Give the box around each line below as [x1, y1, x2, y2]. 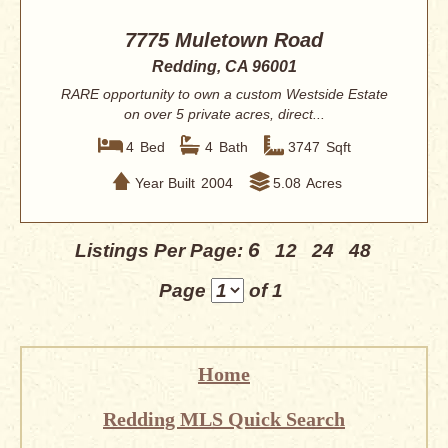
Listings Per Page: [75, 240, 248, 262]
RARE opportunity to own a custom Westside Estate [60, 86, 388, 103]
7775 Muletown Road [125, 29, 323, 52]
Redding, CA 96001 [151, 58, 297, 76]
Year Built [134, 174, 195, 191]
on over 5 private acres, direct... [123, 106, 325, 123]
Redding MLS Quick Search [103, 408, 345, 431]
